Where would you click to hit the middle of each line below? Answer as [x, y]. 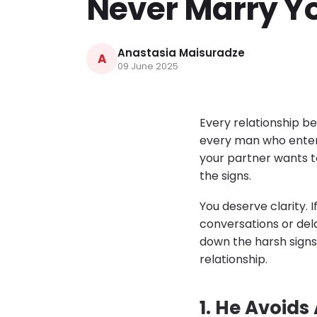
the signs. [225, 176]
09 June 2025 [148, 67]
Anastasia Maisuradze [181, 53]
